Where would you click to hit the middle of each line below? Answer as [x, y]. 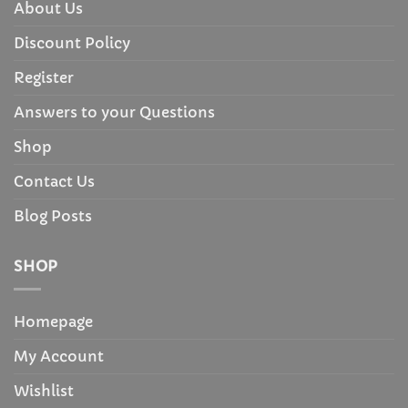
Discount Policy [72, 43]
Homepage [53, 321]
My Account [59, 356]
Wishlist [44, 390]
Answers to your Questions [114, 112]
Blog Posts [53, 216]
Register [44, 78]
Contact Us [54, 182]
